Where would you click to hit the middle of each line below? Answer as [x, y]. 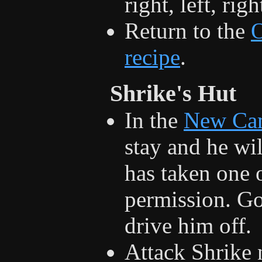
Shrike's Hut [173, 93]
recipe [152, 57]
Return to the [188, 30]
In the [154, 120]
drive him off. [188, 225]
